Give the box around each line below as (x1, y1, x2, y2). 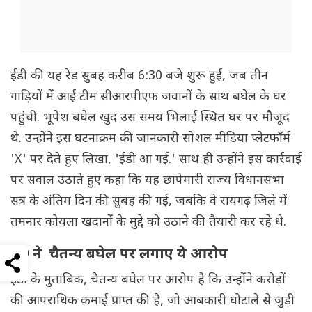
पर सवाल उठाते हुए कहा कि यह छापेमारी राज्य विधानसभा (10, 173, 284, 189)
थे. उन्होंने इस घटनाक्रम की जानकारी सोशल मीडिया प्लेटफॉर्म (10, 131, 290, 148)
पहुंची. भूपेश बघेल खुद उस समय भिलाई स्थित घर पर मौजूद (10, 110, 290, 127)
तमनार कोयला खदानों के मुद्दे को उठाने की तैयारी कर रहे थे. (10, 214, 286, 231)
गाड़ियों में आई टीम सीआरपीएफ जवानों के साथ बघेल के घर (10, 89, 286, 106)
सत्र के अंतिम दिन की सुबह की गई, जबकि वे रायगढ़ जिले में (10, 194, 287, 210)
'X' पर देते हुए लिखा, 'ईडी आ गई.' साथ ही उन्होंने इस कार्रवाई (10, 152, 302, 169)
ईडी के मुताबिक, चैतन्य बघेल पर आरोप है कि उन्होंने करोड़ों (10, 272, 286, 289)
